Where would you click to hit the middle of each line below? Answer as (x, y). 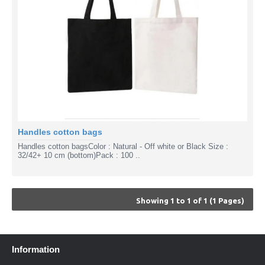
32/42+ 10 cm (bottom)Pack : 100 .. (79, 156)
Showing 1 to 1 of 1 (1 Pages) (190, 201)
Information (36, 250)
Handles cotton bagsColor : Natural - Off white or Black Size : (123, 147)
